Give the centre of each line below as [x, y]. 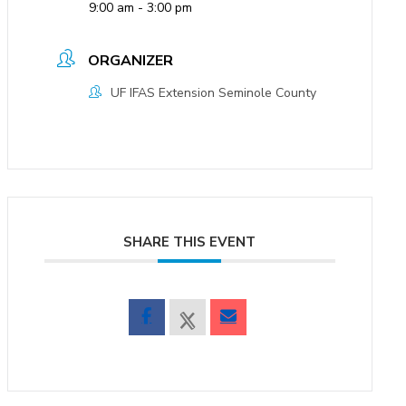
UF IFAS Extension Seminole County [213, 93]
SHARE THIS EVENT [190, 242]
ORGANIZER [130, 61]
